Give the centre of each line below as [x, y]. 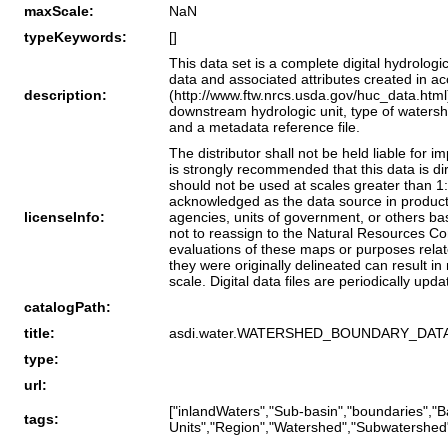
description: [65, 94]
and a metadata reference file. [264, 126]
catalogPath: [67, 306]
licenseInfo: [64, 216]
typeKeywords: [75, 36]
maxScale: [59, 10]
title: [39, 332]
